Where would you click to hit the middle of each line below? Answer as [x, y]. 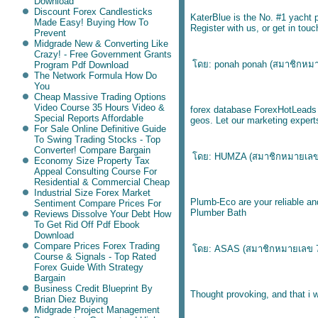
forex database [221, 110]
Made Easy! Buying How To [91, 22]
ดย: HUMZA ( [222, 157]
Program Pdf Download [81, 65]
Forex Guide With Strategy [88, 267]
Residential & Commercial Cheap [102, 182]
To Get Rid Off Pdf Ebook [87, 225]
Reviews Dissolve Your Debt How [102, 214]
